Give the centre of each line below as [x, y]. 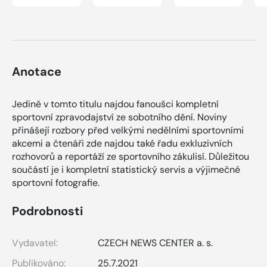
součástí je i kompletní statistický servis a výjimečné [126, 170]
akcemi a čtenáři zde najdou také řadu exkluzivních [122, 144]
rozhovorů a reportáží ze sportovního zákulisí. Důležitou [131, 157]
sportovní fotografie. [56, 183]
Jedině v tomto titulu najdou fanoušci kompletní [115, 104]
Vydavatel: [35, 243]
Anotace [37, 72]
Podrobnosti [47, 211]
